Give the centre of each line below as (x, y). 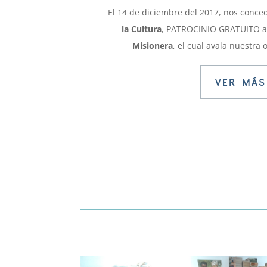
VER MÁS (240, 82)
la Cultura (141, 29)
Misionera (152, 46)
